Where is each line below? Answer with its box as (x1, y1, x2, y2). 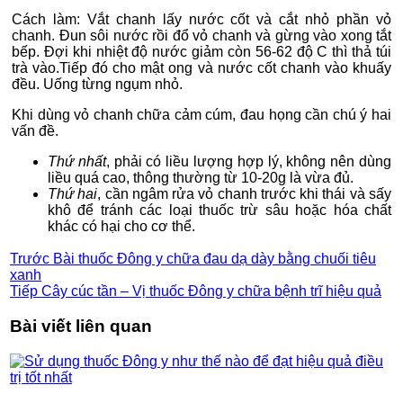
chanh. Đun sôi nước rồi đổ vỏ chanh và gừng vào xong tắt (12, 28, 391, 44)
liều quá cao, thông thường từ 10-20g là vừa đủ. (48, 170, 354, 186)
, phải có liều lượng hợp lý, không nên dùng (105, 154, 392, 170)
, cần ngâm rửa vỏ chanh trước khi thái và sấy (97, 186, 392, 202)
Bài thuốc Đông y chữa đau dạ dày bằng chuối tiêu (49, 251, 376, 267)
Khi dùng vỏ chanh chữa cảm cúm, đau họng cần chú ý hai (12, 107, 391, 123)
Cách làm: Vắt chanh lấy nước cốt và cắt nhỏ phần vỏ (12, 12, 391, 28)
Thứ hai (48, 186, 98, 202)
